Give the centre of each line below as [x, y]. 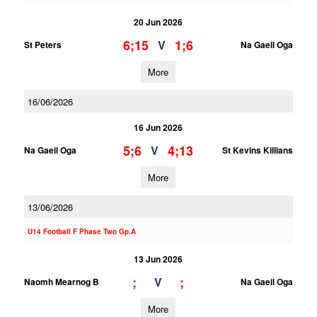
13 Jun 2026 [158, 259]
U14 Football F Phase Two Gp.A [81, 231]
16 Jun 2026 [158, 127]
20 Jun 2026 [158, 22]
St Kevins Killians [257, 150]
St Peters [42, 45]
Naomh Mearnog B [61, 282]
